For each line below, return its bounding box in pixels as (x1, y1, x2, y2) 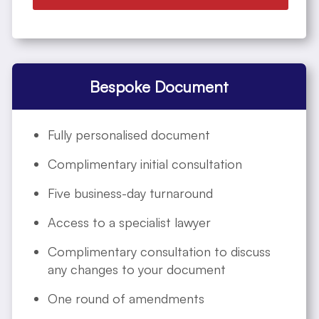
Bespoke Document (90, 76, 229, 96)
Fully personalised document (48, 126, 210, 142)
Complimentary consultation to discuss (48, 243, 271, 259)
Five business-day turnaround (48, 184, 213, 201)
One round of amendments (48, 290, 204, 306)
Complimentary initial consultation (48, 155, 242, 172)
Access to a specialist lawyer (48, 214, 211, 230)
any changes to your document (48, 261, 226, 277)
